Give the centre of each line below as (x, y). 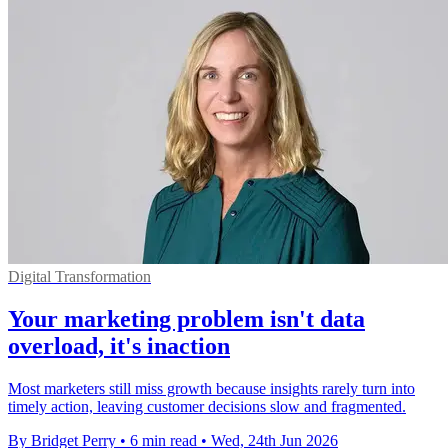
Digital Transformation (79, 276)
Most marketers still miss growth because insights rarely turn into (211, 388)
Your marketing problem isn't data (186, 318)
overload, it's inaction (119, 345)
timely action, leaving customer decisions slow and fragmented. (207, 406)
